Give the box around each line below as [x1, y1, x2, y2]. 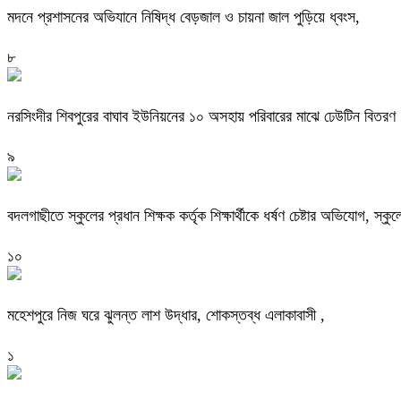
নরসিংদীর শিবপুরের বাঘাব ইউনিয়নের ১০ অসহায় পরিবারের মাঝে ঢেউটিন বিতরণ [7, 107, 396, 126]
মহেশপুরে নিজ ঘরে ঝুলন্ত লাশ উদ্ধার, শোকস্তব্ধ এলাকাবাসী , [7, 306, 325, 325]
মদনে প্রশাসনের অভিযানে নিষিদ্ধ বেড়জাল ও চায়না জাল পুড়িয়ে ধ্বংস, [7, 8, 360, 27]
